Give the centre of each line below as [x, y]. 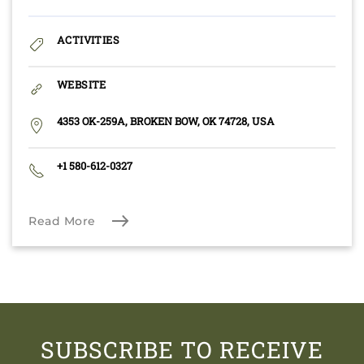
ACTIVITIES [88, 40]
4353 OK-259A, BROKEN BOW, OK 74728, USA [166, 121]
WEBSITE [82, 85]
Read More [62, 221]
